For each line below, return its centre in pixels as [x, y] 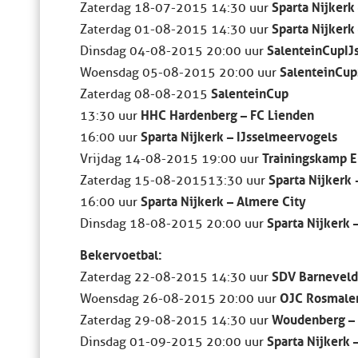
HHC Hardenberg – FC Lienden [227, 113]
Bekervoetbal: [121, 254]
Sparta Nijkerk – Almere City [223, 199]
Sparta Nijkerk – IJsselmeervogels [239, 135]
